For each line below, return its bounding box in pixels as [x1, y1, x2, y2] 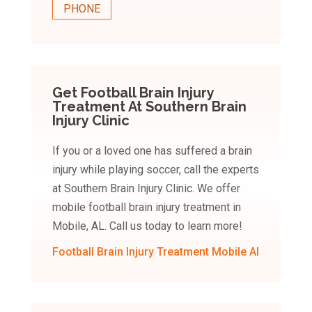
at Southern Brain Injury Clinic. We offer [52, 182, 240, 196]
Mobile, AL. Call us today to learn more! [52, 219, 242, 233]
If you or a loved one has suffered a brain [52, 144, 252, 158]
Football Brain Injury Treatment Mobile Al [52, 245, 259, 259]
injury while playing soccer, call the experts [52, 163, 259, 177]
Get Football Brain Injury [52, 84, 214, 102]
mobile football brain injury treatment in [52, 201, 241, 214]
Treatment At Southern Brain [52, 98, 247, 116]
